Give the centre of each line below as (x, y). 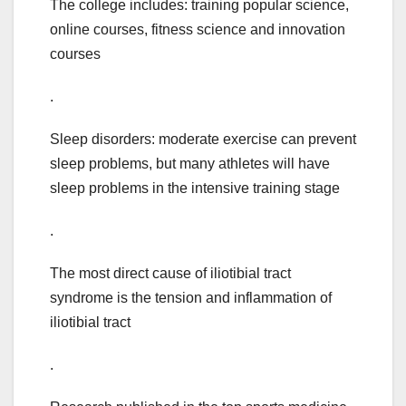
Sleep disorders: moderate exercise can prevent (203, 140)
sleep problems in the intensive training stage (195, 188)
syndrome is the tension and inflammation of (191, 298)
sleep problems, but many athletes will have (190, 164)
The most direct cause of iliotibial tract (170, 274)
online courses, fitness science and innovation (198, 30)
